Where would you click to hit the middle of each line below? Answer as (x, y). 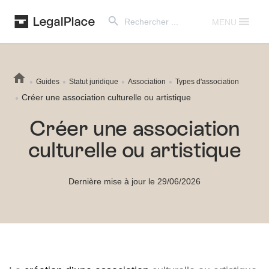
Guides (48, 81)
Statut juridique (94, 81)
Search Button (116, 10)
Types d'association (207, 81)
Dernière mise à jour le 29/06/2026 (134, 181)
